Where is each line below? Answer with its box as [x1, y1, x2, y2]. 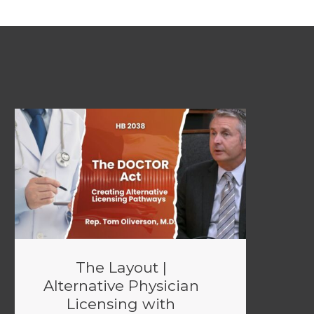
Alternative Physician [43, 277, 199, 294]
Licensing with [67, 295, 175, 313]
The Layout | [75, 259, 167, 276]
